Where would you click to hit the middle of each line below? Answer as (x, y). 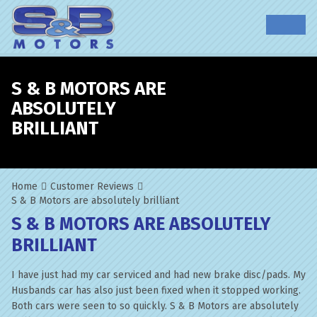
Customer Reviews (92, 186)
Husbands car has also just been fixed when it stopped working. (156, 290)
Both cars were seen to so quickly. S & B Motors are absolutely (155, 306)
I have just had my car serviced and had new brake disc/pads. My (158, 275)
